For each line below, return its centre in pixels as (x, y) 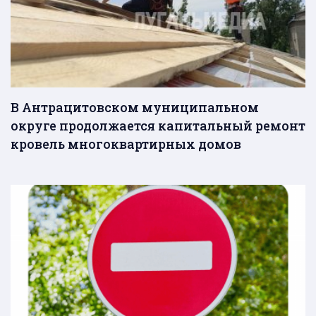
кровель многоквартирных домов (126, 144)
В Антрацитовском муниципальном (135, 107)
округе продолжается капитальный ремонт (158, 125)
